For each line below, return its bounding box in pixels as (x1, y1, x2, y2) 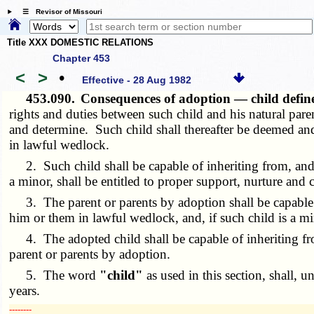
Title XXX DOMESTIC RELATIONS (7, 37, 153, 48)
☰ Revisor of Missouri (15, 8, 102, 16)
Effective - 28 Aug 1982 (82, 74, 192, 86)
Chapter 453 (53, 52, 110, 64)
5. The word (9, 267, 100, 282)
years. (9, 282, 41, 298)
